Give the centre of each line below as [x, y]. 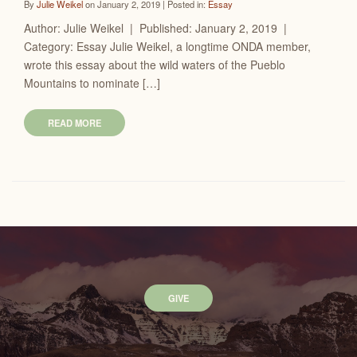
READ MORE [75, 123]
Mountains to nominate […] [92, 83]
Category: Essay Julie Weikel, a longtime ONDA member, [167, 46]
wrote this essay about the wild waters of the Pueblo [155, 65]
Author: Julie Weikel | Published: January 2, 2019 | [157, 28]
